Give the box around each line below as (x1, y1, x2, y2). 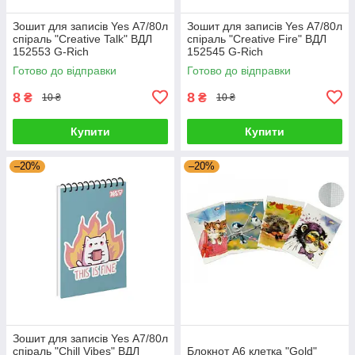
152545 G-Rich (187, 44, 263, 58)
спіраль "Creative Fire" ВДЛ (187, 32, 326, 45)
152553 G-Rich (13, 44, 89, 58)
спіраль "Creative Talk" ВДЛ (13, 32, 152, 45)
